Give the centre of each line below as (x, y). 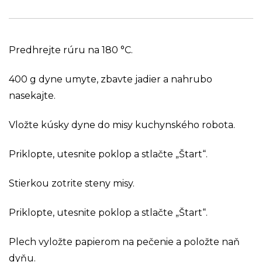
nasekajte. (32, 95)
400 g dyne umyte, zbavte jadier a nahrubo (111, 79)
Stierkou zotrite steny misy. (72, 183)
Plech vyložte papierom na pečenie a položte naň (124, 242)
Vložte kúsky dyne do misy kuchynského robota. (122, 125)
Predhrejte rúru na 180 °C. (71, 50)
